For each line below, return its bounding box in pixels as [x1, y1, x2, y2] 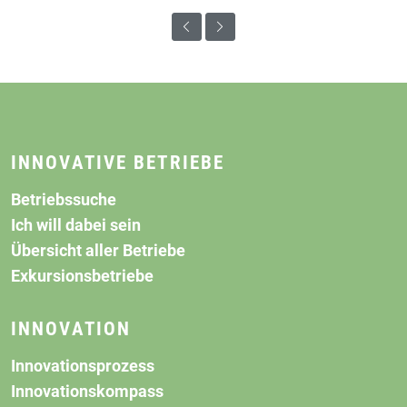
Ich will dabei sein [11, 216, 141, 235]
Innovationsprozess [11, 357, 154, 376]
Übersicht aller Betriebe [11, 242, 185, 261]
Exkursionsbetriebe [11, 267, 154, 286]
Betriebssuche [11, 191, 116, 210]
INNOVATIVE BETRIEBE [11, 151, 225, 174]
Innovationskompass [11, 382, 164, 402]
